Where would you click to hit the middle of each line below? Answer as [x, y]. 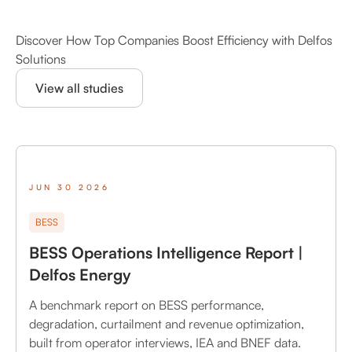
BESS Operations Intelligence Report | [166, 253]
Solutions [41, 59]
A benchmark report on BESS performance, [147, 305]
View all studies [79, 88]
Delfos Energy [80, 275]
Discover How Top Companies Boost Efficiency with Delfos [174, 40]
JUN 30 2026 [70, 187]
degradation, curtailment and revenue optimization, [167, 324]
